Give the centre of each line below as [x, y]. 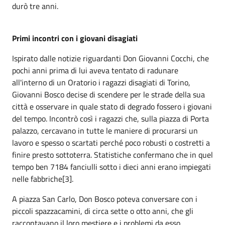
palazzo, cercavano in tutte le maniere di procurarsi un [105, 131]
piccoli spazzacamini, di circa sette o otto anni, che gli [103, 211]
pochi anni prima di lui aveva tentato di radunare [95, 70]
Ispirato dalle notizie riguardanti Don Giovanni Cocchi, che [110, 58]
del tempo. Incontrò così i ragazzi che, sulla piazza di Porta [110, 119]
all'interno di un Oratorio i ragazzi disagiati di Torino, [101, 82]
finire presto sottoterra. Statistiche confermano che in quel [113, 155]
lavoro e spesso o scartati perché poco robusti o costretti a [111, 143]
